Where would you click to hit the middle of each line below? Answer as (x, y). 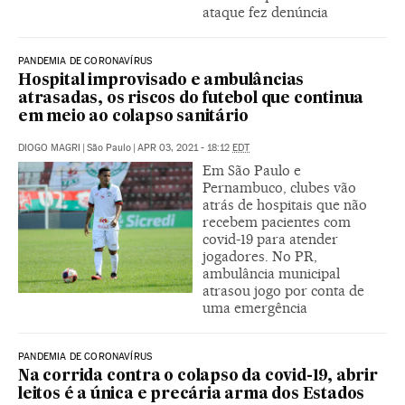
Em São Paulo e (252, 171)
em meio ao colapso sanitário (133, 118)
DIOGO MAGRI (49, 148)
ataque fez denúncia (265, 13)
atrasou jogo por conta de (283, 291)
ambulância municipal (271, 274)
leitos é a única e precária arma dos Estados (192, 395)
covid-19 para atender (270, 240)
